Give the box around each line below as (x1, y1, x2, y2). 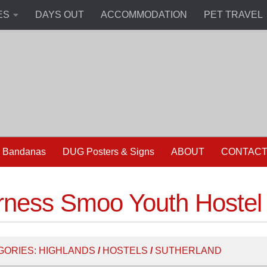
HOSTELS (103, 245, 148, 256)
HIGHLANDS (39, 245, 95, 256)
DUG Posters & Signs (63, 146, 154, 157)
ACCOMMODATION (101, 10, 187, 20)
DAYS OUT (35, 10, 84, 20)
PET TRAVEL (204, 10, 263, 20)
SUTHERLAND (155, 245, 222, 256)
